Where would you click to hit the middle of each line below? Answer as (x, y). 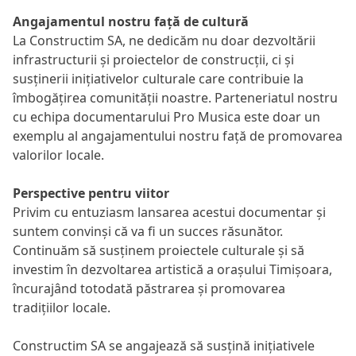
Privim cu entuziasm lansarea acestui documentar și (169, 212)
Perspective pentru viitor (91, 193)
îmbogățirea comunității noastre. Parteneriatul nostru (175, 98)
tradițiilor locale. (62, 308)
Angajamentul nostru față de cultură (131, 21)
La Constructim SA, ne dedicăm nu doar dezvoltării (164, 41)
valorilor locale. (58, 155)
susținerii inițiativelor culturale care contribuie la (158, 79)
